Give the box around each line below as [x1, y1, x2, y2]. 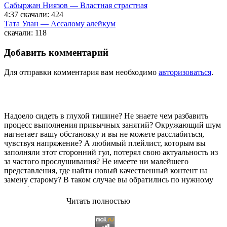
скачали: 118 [4, 28, 47, 37]
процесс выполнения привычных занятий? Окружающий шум [4, 120, 221, 129]
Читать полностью [66, 196, 130, 205]
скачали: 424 [20, 10, 63, 19]
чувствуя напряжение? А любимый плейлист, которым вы [4, 138, 206, 147]
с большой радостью [124, 201, 196, 210]
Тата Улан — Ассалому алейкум [4, 19, 116, 28]
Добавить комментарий [4, 47, 108, 58]
